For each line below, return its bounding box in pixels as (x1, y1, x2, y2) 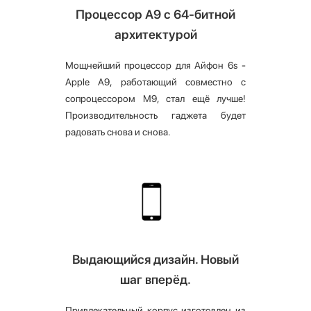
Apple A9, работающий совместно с (65, 76, 246, 88)
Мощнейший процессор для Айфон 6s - (65, 60, 246, 72)
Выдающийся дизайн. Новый (72, 252, 239, 267)
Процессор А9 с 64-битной (76, 7, 235, 22)
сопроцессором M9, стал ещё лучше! (65, 93, 246, 105)
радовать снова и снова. (65, 126, 171, 138)
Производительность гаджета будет (65, 110, 246, 121)
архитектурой (114, 27, 197, 42)
